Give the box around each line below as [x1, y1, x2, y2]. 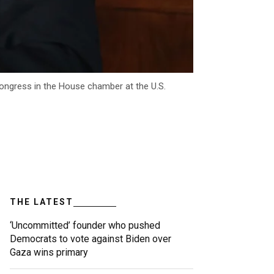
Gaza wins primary [10, 246, 88, 259]
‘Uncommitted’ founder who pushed [10, 220, 160, 232]
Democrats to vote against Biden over [10, 233, 171, 245]
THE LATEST [10, 197, 73, 207]
